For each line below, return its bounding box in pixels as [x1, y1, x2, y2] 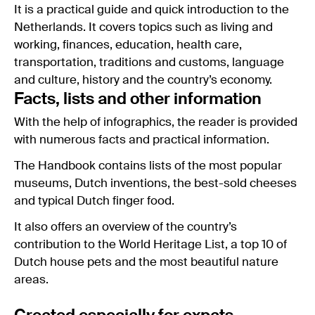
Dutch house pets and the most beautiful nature [14, 256, 278, 269]
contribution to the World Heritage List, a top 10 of [14, 238, 287, 251]
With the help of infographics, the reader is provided [14, 116, 297, 129]
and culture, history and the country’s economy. [14, 74, 272, 86]
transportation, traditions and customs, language [14, 56, 284, 69]
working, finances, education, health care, [14, 39, 242, 51]
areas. [14, 274, 49, 286]
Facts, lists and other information [14, 91, 262, 108]
